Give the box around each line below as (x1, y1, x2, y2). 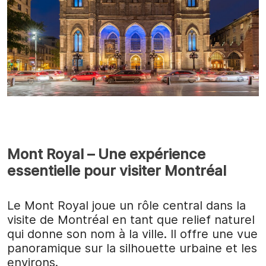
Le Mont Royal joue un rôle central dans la (7, 198, 246, 213)
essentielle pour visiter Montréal (7, 161, 226, 179)
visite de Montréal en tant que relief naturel (7, 212, 255, 227)
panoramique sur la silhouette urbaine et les (7, 240, 257, 255)
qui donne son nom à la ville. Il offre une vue (7, 226, 258, 241)
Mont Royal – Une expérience (7, 145, 205, 163)
